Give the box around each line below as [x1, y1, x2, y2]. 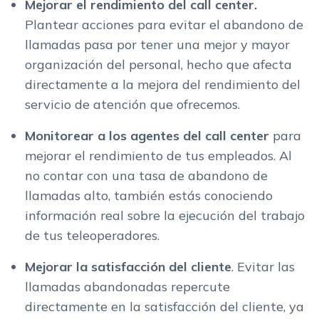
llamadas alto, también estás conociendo [25, 187, 273, 204]
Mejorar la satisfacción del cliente [25, 258, 231, 275]
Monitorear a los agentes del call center [25, 127, 269, 144]
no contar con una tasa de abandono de [25, 167, 268, 184]
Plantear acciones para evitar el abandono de [25, 16, 303, 33]
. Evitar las [231, 258, 295, 275]
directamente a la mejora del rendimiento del [25, 75, 300, 93]
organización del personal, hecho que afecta [25, 56, 292, 73]
